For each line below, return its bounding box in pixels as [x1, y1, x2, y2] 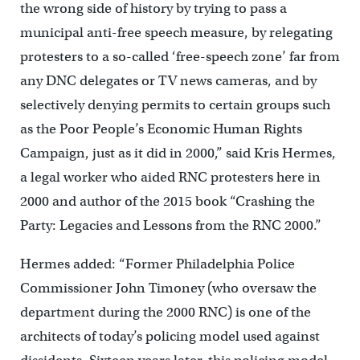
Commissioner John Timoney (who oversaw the [19, 279, 317, 297]
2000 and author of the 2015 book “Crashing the [19, 192, 315, 210]
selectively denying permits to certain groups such [19, 96, 330, 113]
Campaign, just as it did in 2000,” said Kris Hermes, [19, 144, 336, 162]
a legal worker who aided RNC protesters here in [19, 168, 321, 186]
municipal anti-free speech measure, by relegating [19, 23, 333, 41]
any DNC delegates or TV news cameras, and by [19, 72, 317, 89]
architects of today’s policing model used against [19, 327, 320, 345]
